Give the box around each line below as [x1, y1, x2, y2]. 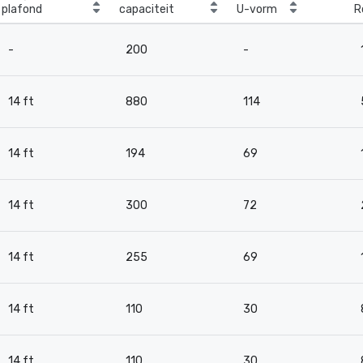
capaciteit [119, 2, 174, 16]
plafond [2, 2, 42, 16]
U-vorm [237, 2, 277, 16]
